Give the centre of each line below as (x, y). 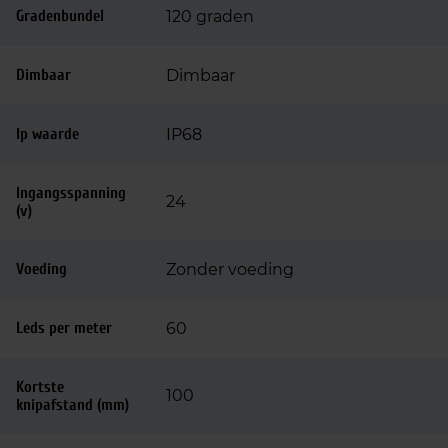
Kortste (40, 387)
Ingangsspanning (71, 193)
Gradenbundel (60, 16)
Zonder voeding (230, 269)
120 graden (210, 16)
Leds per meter (64, 328)
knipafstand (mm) (72, 405)
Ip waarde (47, 134)
